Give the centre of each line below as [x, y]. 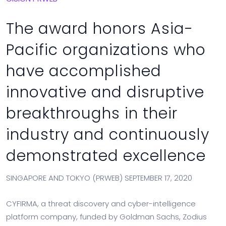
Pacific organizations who [106, 50]
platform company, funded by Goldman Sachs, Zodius [106, 217]
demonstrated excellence [106, 156]
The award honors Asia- [100, 29]
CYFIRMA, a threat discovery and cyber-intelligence [101, 204]
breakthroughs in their [92, 114]
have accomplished [84, 71]
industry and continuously [108, 135]
